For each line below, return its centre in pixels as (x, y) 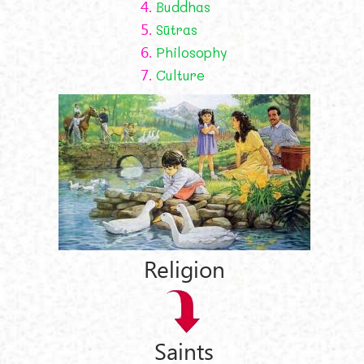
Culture (180, 76)
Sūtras (177, 30)
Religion (184, 268)
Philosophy (192, 53)
